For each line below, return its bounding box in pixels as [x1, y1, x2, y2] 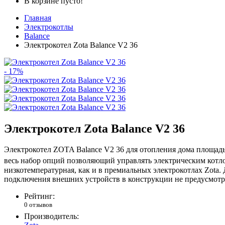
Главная [24, 13, 51, 22]
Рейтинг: [24, 191, 55, 200]
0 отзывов [24, 200, 52, 208]
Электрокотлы [24, 22, 73, 31]
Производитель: [24, 212, 79, 221]
